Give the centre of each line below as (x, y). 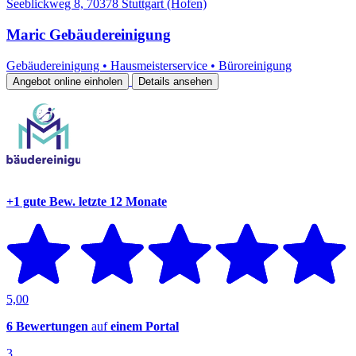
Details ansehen (175, 81)
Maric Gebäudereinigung (89, 35)
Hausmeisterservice (161, 65)
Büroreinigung (255, 65)
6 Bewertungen (47, 326)
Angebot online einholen (68, 81)
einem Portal (145, 326)
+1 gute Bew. (41, 201)
